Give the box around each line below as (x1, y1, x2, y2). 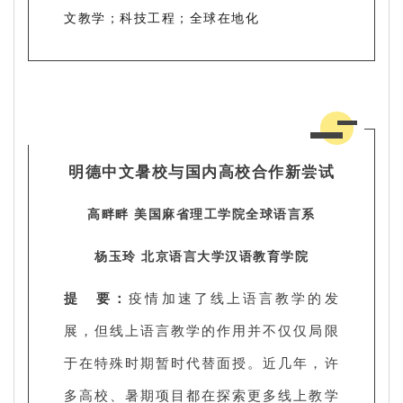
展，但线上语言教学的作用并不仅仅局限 (64, 320, 339, 339)
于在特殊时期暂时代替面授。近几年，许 (64, 353, 339, 372)
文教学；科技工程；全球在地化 (64, 8, 259, 26)
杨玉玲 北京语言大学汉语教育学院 (94, 246, 309, 264)
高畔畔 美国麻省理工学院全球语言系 (87, 204, 316, 222)
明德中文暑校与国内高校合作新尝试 (68, 160, 335, 182)
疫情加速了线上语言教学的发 (129, 288, 339, 307)
